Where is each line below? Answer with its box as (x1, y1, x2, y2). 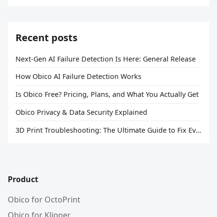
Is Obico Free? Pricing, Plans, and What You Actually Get (15, 90, 199, 99)
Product (8, 174, 38, 185)
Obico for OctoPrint (8, 194, 80, 205)
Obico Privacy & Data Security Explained (15, 107, 147, 117)
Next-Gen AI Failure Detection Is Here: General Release (15, 54, 196, 63)
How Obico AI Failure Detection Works (15, 72, 141, 81)
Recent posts (15, 31, 77, 44)
